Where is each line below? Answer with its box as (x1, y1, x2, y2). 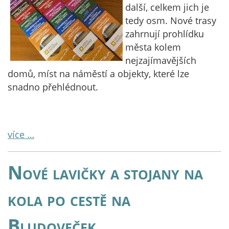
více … (8, 128, 34, 141)
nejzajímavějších (125, 54, 196, 66)
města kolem (125, 41, 181, 53)
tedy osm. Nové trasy (125, 14, 216, 27)
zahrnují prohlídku (125, 28, 204, 40)
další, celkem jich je (125, 1, 209, 13)
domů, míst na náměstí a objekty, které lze (8, 67, 189, 80)
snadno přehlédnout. (8, 81, 101, 93)
